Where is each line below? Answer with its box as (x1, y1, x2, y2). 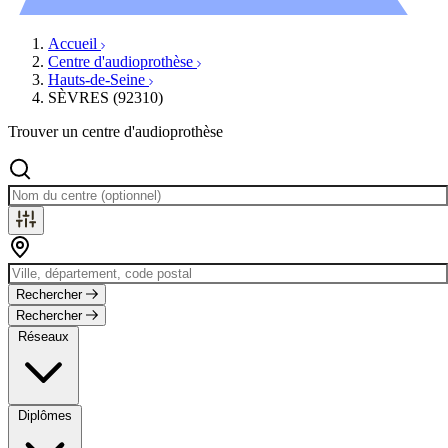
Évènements (88, 2, 165, 20)
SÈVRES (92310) (48, 88, 163, 106)
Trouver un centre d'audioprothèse (8, 122, 223, 140)
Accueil (48, 34, 101, 52)
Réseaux (18, 328, 69, 344)
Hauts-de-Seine (48, 70, 149, 88)
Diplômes (18, 407, 72, 423)
